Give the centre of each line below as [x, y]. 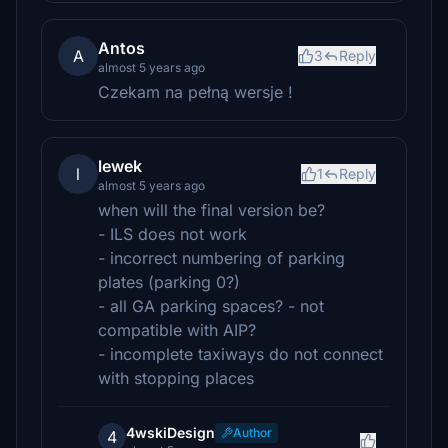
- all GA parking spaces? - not [211, 306]
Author [252, 432]
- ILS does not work [172, 234]
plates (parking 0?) [169, 282]
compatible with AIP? [177, 330]
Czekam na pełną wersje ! [195, 92]
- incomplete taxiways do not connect [240, 354]
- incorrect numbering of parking [221, 258]
